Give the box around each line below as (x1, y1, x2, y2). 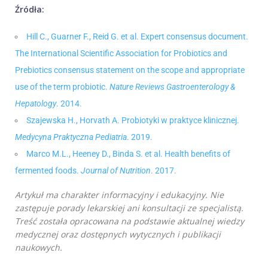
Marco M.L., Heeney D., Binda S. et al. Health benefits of (26, 149, 230, 159)
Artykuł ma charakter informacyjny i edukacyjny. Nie (15, 189, 224, 201)
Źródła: (15, 4, 44, 16)
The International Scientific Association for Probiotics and (15, 48, 227, 59)
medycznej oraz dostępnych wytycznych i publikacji (15, 229, 221, 240)
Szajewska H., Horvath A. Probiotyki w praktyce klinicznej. (26, 115, 239, 126)
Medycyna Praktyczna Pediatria (15, 132, 127, 142)
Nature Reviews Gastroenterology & (109, 82, 235, 92)
